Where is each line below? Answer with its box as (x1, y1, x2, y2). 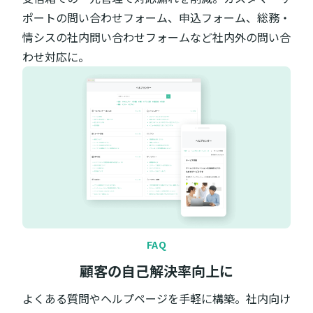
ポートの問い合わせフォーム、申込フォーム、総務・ (22, 9, 291, 27)
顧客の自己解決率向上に (80, 260, 233, 281)
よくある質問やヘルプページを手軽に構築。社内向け (22, 289, 291, 307)
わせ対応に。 (22, 48, 89, 66)
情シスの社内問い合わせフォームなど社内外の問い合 (22, 29, 291, 46)
